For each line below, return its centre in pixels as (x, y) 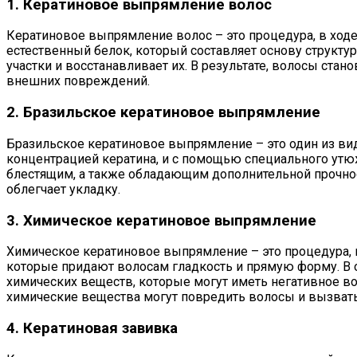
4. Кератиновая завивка (92, 328)
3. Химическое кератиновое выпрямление (161, 220)
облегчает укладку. (63, 189)
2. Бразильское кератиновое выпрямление (163, 113)
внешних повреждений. (78, 81)
